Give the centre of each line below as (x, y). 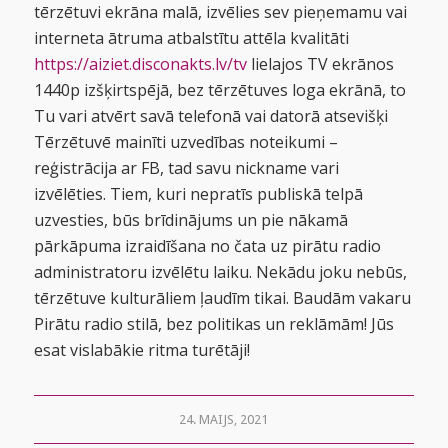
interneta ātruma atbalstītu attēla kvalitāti (191, 37)
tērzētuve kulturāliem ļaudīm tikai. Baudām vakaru (222, 297)
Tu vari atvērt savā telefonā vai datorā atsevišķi (210, 115)
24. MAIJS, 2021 (224, 419)
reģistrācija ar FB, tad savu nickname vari (186, 167)
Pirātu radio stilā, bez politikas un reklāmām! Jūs (213, 323)
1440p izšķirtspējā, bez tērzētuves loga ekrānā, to (219, 89)
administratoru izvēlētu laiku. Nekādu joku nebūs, (220, 271)
